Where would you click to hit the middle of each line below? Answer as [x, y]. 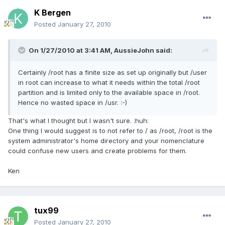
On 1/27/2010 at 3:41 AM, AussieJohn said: [100, 50]
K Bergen [52, 13]
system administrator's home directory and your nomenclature [106, 141]
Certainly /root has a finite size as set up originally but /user [113, 73]
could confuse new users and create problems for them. [97, 151]
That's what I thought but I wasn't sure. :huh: [78, 121]
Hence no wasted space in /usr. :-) [73, 103]
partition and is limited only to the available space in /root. [109, 93]
